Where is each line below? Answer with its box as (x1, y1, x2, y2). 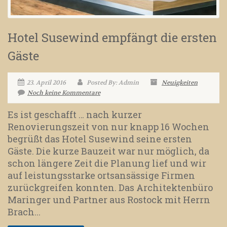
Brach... (8, 205, 41, 218)
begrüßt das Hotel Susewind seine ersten (8, 132, 192, 145)
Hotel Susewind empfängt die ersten (8, 29, 217, 46)
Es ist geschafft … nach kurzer (8, 108, 142, 121)
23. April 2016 (27, 78, 66, 87)
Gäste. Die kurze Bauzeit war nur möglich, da (8, 144, 209, 157)
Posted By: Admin (85, 78, 139, 87)
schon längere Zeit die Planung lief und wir (8, 157, 206, 169)
